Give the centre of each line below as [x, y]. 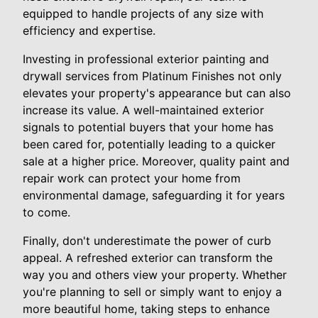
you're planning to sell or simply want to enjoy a [152, 292]
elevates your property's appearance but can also [157, 93]
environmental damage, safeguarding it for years [154, 196]
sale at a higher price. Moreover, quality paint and [156, 161]
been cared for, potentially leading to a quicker [149, 144]
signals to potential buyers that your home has [148, 127]
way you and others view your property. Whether [155, 275]
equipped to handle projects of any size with [143, 14]
